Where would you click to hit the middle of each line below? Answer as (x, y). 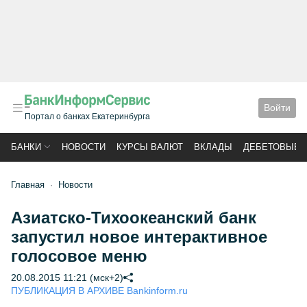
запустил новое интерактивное (139, 237)
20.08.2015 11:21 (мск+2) (67, 278)
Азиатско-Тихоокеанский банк (134, 218)
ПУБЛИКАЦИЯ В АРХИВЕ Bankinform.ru (99, 291)
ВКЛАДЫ (213, 147)
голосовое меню (79, 256)
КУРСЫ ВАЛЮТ (150, 147)
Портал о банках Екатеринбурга (87, 116)
